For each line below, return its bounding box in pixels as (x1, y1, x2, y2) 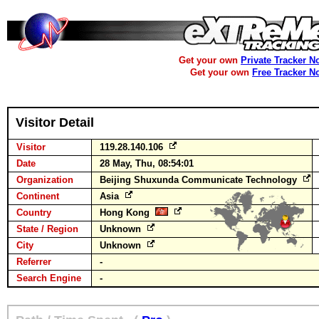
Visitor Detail (16, 115, 94, 130)
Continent (16, 191, 59, 202)
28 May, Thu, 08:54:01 (100, 158, 194, 169)
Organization (16, 174, 73, 185)
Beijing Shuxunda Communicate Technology (100, 174, 300, 185)
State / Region (16, 224, 78, 234)
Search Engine (16, 273, 81, 283)
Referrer (16, 256, 51, 267)
